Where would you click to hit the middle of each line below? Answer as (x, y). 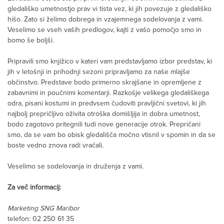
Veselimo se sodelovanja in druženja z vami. (75, 166)
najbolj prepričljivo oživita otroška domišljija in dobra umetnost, (104, 114)
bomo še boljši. (31, 40)
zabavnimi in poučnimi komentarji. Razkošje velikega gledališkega (108, 93)
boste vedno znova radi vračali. (55, 145)
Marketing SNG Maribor (43, 208)
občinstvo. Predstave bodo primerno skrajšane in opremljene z (104, 82)
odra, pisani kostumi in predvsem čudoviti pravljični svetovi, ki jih (107, 103)
